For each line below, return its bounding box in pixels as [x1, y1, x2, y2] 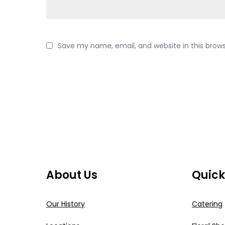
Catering [192, 199, 222, 209]
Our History [46, 199, 85, 209]
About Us [46, 167, 97, 183]
